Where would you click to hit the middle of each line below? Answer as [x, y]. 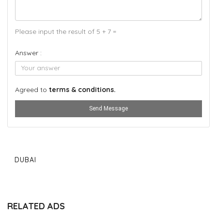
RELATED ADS [36, 206]
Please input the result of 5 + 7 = [66, 31]
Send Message [108, 108]
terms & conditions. [82, 90]
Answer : [28, 53]
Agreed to [32, 90]
